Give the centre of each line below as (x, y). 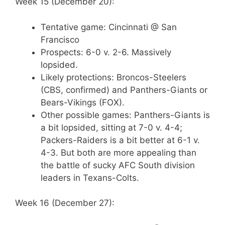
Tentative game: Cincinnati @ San (109, 27)
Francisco (60, 39)
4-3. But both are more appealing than (119, 152)
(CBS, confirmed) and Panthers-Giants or (124, 90)
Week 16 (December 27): (65, 203)
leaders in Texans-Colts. (90, 178)
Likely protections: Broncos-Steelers (114, 77)
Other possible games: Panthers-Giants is (125, 115)
